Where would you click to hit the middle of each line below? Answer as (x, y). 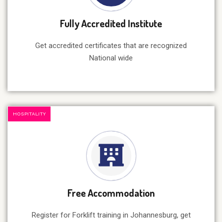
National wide (111, 58)
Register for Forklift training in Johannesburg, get (111, 215)
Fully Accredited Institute (111, 23)
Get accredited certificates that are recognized (111, 46)
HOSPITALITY (29, 114)
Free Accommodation (111, 193)
